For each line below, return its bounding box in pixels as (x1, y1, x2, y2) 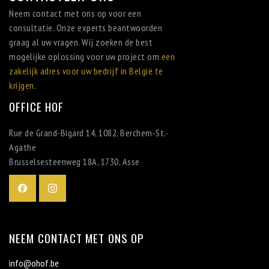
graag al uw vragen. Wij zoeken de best (9, 36, 153, 48)
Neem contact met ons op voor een (9, 7, 141, 19)
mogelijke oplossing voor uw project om (9, 50, 162, 62)
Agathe (9, 141, 36, 153)
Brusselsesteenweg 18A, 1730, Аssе (9, 156, 140, 168)
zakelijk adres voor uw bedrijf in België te (9, 65, 163, 77)
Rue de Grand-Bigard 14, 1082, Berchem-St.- (9, 127, 168, 139)
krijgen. (9, 79, 36, 91)
